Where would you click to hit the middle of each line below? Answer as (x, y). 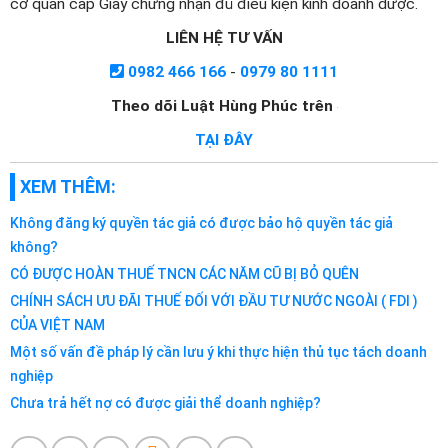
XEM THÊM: (68, 187)
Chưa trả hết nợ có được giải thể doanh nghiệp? (165, 403)
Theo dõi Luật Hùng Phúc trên (221, 106)
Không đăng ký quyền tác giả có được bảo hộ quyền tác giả (201, 223)
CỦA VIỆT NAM (57, 325)
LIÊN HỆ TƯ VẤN (224, 38)
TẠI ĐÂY (224, 140)
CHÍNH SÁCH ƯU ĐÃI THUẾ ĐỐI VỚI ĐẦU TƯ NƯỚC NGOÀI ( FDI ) (214, 301)
